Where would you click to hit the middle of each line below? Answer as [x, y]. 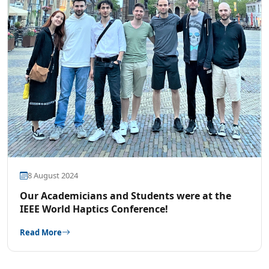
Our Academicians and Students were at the [125, 196]
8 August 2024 [53, 176]
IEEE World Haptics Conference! [94, 209]
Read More [41, 232]
